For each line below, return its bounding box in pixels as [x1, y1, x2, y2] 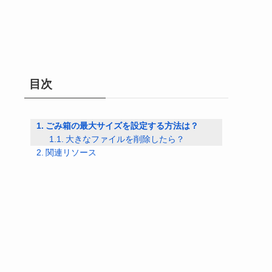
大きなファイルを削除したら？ [65, 134, 185, 144]
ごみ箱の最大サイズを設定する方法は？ [45, 121, 199, 131]
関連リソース [45, 148, 97, 157]
